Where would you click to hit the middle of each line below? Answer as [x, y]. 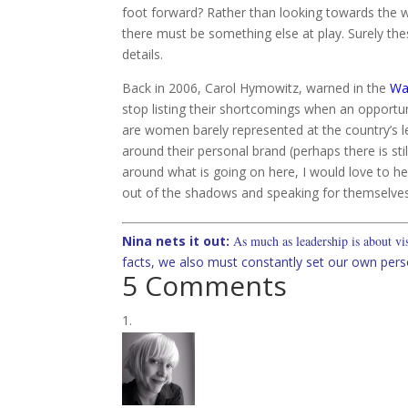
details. [143, 54]
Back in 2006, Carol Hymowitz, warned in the [256, 88]
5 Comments [205, 286]
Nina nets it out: [176, 241]
